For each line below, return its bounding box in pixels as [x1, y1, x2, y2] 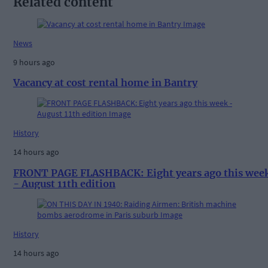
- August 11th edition [13, 177, 115, 190]
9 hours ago [13, 56, 55, 68]
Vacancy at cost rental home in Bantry [13, 76, 197, 89]
